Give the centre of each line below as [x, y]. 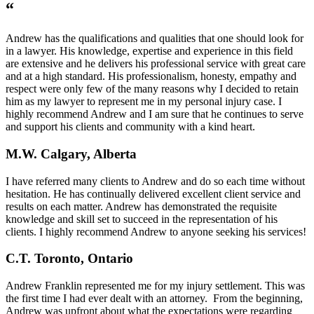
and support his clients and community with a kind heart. [130, 127]
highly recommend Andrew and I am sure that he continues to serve [155, 114]
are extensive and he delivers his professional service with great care [156, 64]
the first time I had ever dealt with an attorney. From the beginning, [154, 299]
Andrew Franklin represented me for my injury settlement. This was [155, 286]
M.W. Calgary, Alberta [71, 154]
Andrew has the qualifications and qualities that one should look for [155, 39]
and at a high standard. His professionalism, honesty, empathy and [151, 76]
